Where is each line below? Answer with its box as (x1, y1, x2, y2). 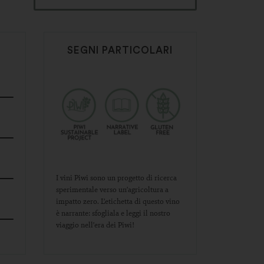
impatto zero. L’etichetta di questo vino (55, 196, 180, 207)
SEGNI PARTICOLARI (67, 45, 173, 55)
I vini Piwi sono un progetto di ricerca (55, 172, 177, 183)
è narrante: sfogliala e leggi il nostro (55, 207, 170, 219)
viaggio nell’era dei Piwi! (55, 219, 136, 230)
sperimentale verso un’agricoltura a (55, 184, 169, 195)
